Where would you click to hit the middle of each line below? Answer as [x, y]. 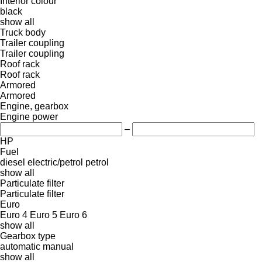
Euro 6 [73, 215]
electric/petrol [55, 162]
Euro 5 [44, 215]
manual [58, 246]
